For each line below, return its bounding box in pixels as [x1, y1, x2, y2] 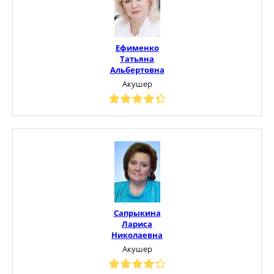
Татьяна [120, 53, 154, 64]
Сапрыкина [113, 207, 161, 218]
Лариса [122, 218, 152, 229]
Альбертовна [109, 64, 165, 75]
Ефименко [115, 42, 159, 53]
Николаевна [111, 229, 163, 240]
